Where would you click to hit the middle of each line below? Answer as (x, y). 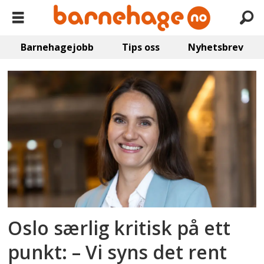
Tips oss (141, 47)
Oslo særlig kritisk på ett (119, 228)
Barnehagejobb (57, 47)
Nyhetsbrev (215, 47)
